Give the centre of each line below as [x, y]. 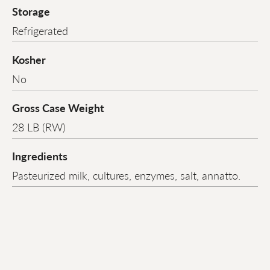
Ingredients [40, 156]
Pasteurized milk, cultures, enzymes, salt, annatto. [126, 175]
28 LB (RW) [39, 127]
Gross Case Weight [58, 108]
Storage [31, 11]
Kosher [29, 60]
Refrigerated [40, 31]
